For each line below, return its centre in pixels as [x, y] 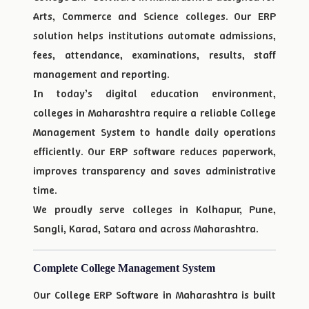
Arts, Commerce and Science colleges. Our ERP [154, 16]
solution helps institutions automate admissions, [154, 36]
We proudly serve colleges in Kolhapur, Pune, [154, 209]
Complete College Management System [124, 268]
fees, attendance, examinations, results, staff [154, 55]
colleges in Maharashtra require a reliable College [154, 113]
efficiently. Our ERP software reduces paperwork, [154, 151]
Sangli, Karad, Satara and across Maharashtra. [146, 229]
